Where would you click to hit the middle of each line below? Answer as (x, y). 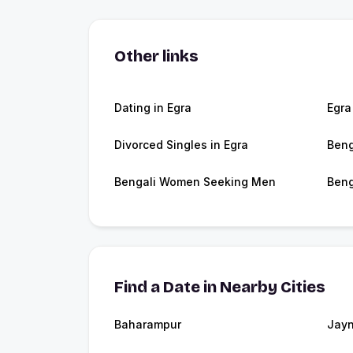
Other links (156, 56)
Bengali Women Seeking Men (195, 182)
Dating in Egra (153, 108)
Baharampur (148, 325)
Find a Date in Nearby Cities (220, 287)
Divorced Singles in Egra (181, 145)
